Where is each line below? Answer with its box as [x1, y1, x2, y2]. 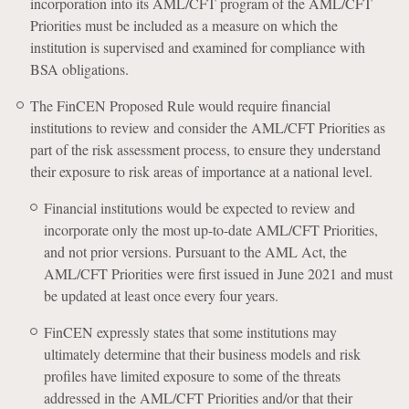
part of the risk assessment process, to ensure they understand [29, 140, 381, 159]
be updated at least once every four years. [43, 286, 278, 305]
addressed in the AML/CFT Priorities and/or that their [43, 388, 352, 407]
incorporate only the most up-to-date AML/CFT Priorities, [43, 220, 378, 239]
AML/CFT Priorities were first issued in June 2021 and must [43, 264, 393, 283]
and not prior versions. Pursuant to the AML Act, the [43, 242, 347, 261]
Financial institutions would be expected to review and [43, 198, 355, 217]
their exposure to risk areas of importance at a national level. [29, 162, 372, 181]
